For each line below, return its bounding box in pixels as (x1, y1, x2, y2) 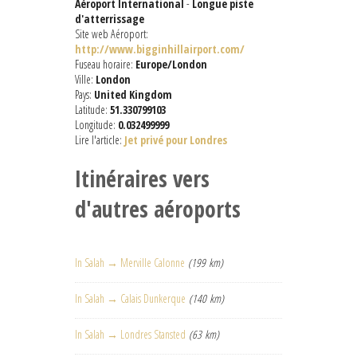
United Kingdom (94, 87, 172, 103)
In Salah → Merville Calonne (75, 255, 185, 271)
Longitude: (75, 117, 118, 133)
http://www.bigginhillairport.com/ (75, 41, 245, 57)
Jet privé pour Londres (124, 132, 227, 148)
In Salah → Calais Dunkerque (75, 291, 186, 307)
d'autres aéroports (75, 194, 241, 225)
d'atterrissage (75, 11, 144, 27)
